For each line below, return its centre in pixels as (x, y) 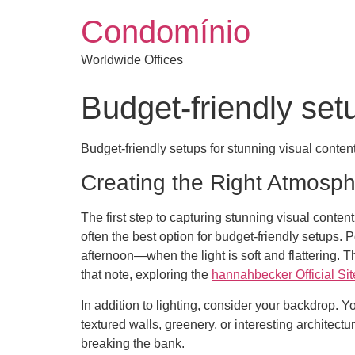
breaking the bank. (133, 343)
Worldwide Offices (132, 60)
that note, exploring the (146, 275)
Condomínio (166, 32)
